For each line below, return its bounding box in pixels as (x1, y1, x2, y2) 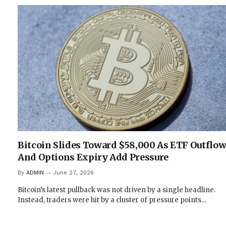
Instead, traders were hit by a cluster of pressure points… (18, 196, 206, 205)
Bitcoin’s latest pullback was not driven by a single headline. (18, 186, 215, 195)
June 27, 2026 (53, 169, 94, 177)
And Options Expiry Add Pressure (18, 151, 168, 163)
